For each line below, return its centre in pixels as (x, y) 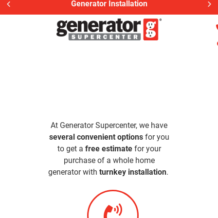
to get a (71, 149)
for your (146, 149)
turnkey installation (133, 172)
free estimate (109, 149)
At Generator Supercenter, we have (109, 125)
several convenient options (96, 137)
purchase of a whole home (109, 160)
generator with (73, 172)
